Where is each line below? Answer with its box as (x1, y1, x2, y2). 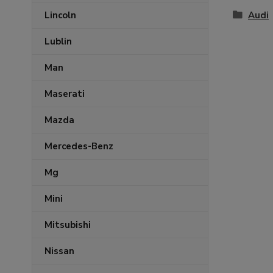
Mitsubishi (44, 219, 91, 231)
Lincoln (44, 9, 76, 21)
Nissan (44, 245, 74, 257)
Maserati (44, 88, 85, 100)
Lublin (44, 35, 72, 48)
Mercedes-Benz (44, 140, 113, 152)
